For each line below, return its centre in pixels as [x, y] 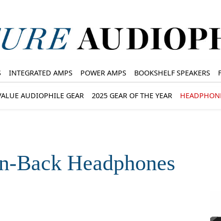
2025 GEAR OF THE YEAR [132, 95]
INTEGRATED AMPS [40, 73]
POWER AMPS [103, 73]
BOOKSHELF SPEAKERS [172, 73]
